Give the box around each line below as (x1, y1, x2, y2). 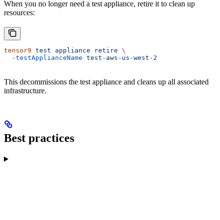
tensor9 (4, 47, 31, 55)
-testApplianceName (4, 54, 82, 62)
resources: (4, 8, 35, 17)
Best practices (4, 132, 74, 145)
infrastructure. (4, 86, 47, 95)
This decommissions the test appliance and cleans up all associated (4, 78, 209, 86)
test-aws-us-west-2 (82, 54, 157, 62)
